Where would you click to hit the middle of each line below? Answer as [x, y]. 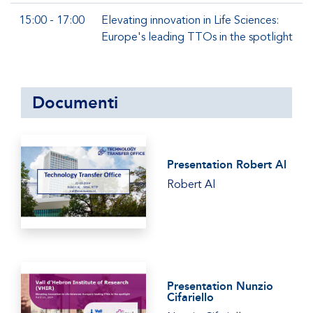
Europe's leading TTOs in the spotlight [197, 37]
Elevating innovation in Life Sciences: [190, 20]
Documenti [75, 102]
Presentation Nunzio [220, 286]
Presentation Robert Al [227, 165]
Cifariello [190, 298]
